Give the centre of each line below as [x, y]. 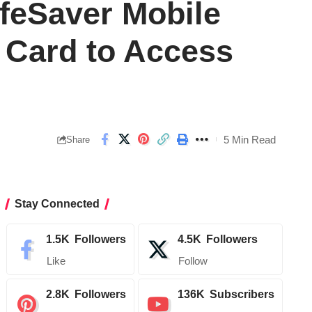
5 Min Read [250, 139]
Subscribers [242, 295]
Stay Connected [57, 204]
